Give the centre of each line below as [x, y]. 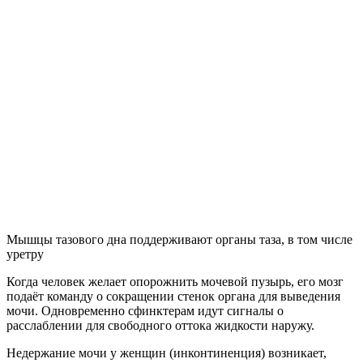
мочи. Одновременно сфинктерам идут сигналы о [145, 310]
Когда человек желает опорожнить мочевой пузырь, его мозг [175, 281]
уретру [25, 254]
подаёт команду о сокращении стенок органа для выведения [173, 296]
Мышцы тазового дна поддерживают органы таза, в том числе [179, 239]
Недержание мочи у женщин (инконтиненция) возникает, [167, 352]
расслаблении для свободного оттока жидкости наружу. [160, 325]
